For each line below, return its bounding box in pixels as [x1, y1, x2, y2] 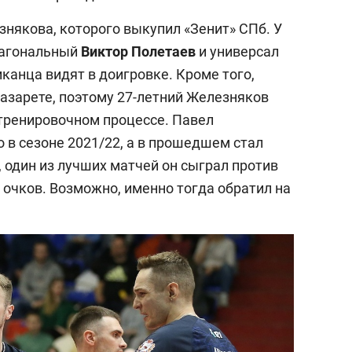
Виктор [81, 42, 128, 60]
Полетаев [131, 42, 196, 60]
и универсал [196, 42, 279, 60]
